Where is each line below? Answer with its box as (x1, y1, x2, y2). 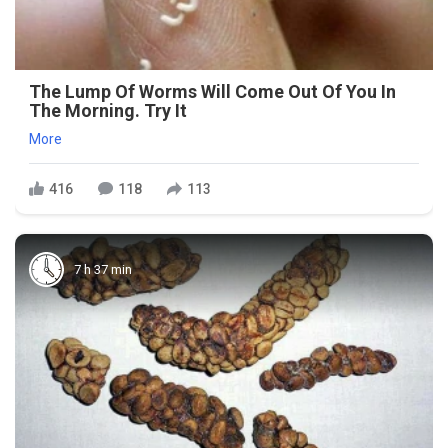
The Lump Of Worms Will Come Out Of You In (29, 81, 396, 103)
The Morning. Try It (29, 100, 187, 122)
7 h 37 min (74, 261, 132, 277)
